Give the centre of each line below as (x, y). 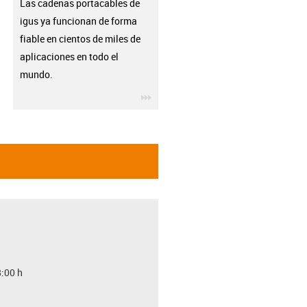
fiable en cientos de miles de (80, 39)
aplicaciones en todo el (69, 57)
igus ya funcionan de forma (78, 21)
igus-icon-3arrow (187, 95)
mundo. (37, 74)
